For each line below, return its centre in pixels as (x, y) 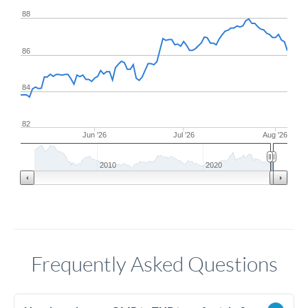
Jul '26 (184, 135)
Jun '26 (95, 135)
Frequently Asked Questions (154, 264)
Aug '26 (275, 135)
